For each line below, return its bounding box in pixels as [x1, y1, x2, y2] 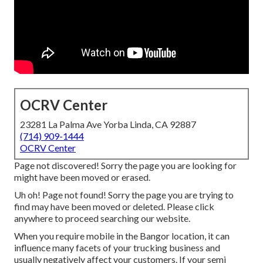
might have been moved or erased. [14, 171, 150, 183]
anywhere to [14, 213, 65, 224]
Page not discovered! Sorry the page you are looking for [14, 160, 237, 171]
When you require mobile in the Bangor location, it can [14, 230, 230, 242]
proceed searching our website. [65, 213, 190, 224]
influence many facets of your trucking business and [14, 242, 220, 254]
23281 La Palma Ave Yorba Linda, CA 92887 [20, 119, 196, 130]
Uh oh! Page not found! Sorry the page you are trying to [14, 189, 234, 201]
